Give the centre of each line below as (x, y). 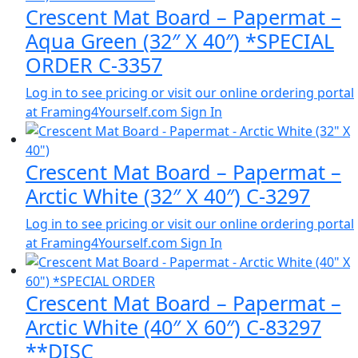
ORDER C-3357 (94, 64)
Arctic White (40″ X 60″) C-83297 (173, 326)
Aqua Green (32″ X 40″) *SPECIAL (180, 40)
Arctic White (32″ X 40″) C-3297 (168, 195)
